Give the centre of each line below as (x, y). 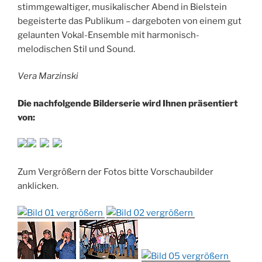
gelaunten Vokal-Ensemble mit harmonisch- (108, 35)
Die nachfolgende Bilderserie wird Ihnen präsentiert (128, 103)
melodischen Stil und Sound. (76, 49)
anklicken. (38, 186)
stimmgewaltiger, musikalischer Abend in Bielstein (122, 7)
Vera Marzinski (48, 76)
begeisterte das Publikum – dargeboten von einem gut (130, 21)
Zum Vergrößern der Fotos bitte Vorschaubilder (116, 172)
